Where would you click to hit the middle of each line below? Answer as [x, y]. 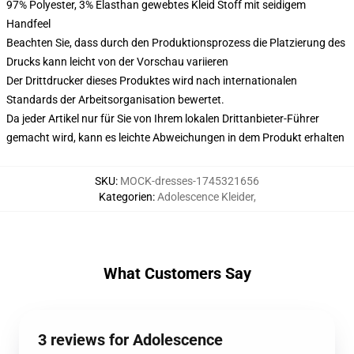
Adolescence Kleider [205, 197]
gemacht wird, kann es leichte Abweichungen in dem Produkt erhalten [175, 137]
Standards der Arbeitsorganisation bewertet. [115, 100]
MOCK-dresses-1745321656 [190, 181]
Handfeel [28, 24]
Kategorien [125, 197]
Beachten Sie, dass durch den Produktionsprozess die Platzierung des [176, 43]
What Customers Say [177, 273]
